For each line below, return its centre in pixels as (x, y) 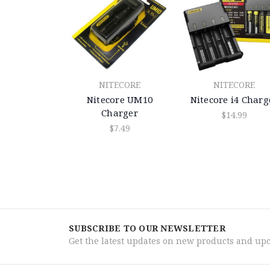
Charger (120, 112)
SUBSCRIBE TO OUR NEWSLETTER (147, 228)
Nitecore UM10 (120, 99)
